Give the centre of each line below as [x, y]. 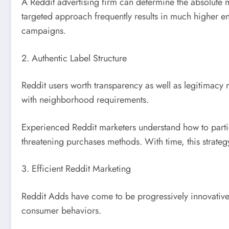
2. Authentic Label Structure [74, 58]
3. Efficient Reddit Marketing [76, 169]
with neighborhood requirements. [85, 100]
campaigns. [44, 31]
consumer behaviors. [61, 211]
